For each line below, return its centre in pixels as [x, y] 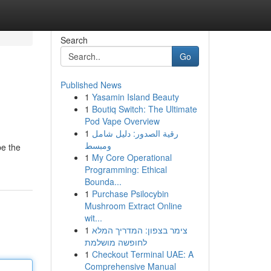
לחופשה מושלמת [116, 242]
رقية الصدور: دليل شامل [135, 133]
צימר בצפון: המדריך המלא [139, 230]
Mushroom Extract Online [133, 206]
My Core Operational [132, 157]
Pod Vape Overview [122, 121]
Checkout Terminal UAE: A [142, 254]
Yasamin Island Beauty [135, 97]
